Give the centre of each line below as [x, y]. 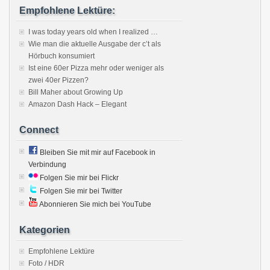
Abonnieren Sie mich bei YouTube [95, 204]
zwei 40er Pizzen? [58, 80]
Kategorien [45, 230]
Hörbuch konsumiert [61, 56]
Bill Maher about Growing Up [76, 92]
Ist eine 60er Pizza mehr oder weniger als [96, 68]
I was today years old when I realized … [93, 32]
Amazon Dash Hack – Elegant [77, 104]
